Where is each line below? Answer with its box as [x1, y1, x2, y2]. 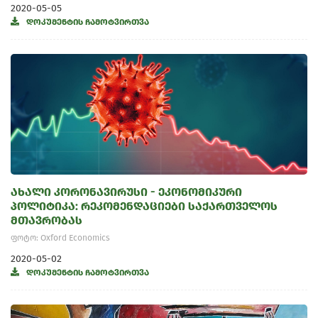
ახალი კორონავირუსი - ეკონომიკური [11, 185, 242, 199]
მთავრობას [11, 214, 82, 227]
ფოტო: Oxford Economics [11, 233, 110, 243]
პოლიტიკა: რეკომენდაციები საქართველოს [11, 199, 278, 213]
